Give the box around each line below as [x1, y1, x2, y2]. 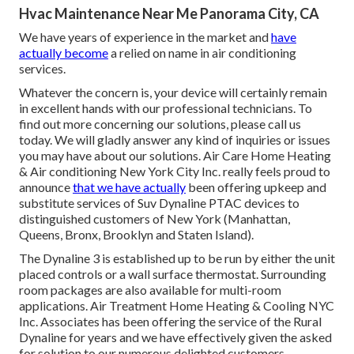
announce [19, 179, 73, 194]
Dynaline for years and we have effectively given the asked [19, 329, 332, 345]
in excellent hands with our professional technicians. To [19, 100, 312, 115]
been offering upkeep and [186, 179, 326, 194]
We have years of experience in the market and [19, 28, 271, 44]
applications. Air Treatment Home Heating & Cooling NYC [19, 297, 334, 313]
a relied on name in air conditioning [108, 44, 296, 60]
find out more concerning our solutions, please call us [19, 115, 301, 131]
